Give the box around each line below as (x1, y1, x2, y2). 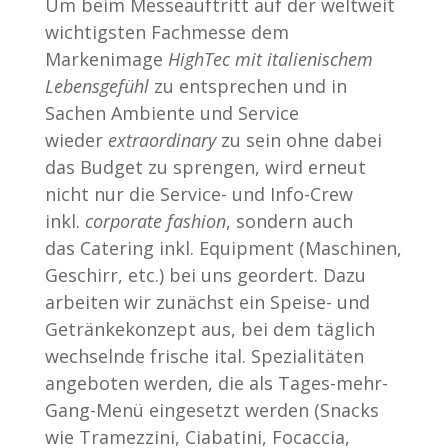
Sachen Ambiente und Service (44, 100, 299, 125)
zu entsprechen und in (148, 73, 347, 98)
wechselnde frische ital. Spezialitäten (44, 343, 364, 368)
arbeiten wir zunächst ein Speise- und (44, 289, 370, 314)
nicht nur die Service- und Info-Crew (44, 181, 353, 206)
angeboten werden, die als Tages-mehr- (44, 370, 388, 395)
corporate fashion (84, 208, 226, 233)
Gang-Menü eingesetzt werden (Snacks (44, 397, 379, 422)
